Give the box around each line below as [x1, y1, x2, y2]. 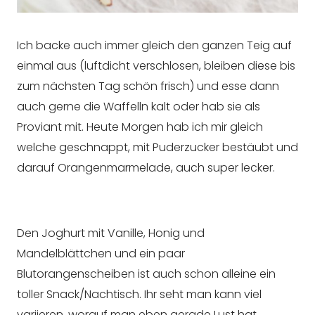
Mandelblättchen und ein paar [17, 245, 185, 262]
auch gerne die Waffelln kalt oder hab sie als [17, 98, 260, 115]
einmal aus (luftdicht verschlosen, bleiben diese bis [17, 58, 295, 75]
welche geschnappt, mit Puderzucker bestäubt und [17, 139, 298, 156]
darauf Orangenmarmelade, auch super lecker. [17, 160, 275, 176]
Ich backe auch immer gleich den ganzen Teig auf [17, 37, 292, 54]
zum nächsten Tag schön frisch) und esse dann [17, 78, 279, 95]
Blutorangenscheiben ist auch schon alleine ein [17, 266, 276, 283]
